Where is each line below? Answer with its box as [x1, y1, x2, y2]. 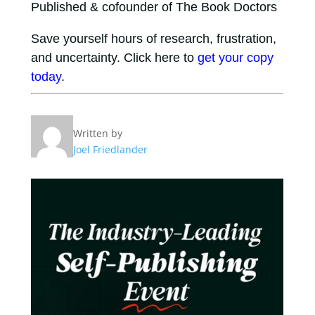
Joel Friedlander [72, 143, 148, 156]
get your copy [197, 51, 274, 65]
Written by [72, 127, 122, 140]
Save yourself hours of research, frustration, [30, 32, 276, 46]
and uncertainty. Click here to [30, 51, 198, 65]
